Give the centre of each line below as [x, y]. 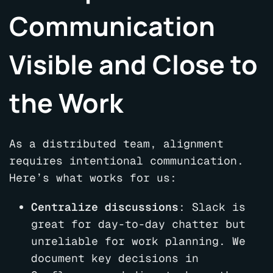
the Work [66, 103]
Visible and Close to [133, 65]
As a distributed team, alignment [116, 144]
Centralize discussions [105, 207]
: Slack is [212, 207]
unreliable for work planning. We [138, 241]
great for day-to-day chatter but [138, 224]
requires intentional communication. [126, 161]
